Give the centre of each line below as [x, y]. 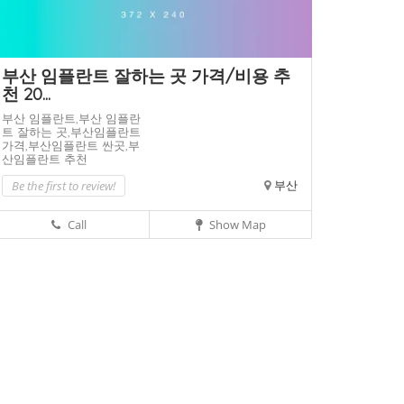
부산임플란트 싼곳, [78, 146]
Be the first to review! [64, 186]
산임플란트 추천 [45, 159]
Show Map [236, 225]
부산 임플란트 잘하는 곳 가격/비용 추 [146, 76]
